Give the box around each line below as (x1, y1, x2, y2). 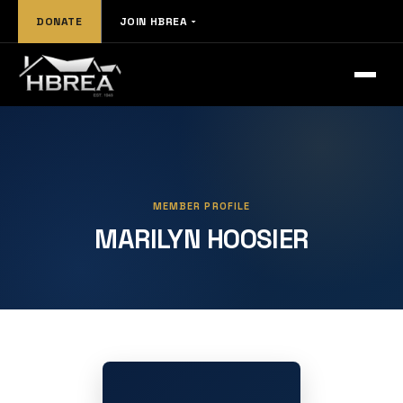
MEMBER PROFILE (152, 200, 251, 212)
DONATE (36, 13, 83, 29)
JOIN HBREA (119, 13, 188, 29)
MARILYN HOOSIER (94, 221, 309, 256)
